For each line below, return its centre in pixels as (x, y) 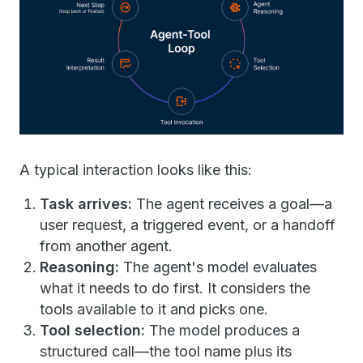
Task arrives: (86, 204)
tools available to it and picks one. (154, 310)
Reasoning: (79, 267)
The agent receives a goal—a (232, 204)
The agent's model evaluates (218, 267)
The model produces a (222, 331)
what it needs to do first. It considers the (175, 288)
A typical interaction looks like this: (136, 170)
